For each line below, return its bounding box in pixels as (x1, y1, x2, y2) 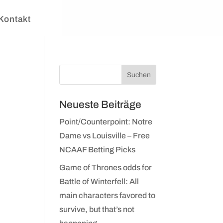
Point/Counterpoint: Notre (59, 117, 153, 126)
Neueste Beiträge (59, 99, 142, 110)
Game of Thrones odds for (59, 163, 152, 172)
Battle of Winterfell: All (59, 177, 139, 186)
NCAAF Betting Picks (59, 145, 136, 154)
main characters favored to (59, 191, 156, 200)
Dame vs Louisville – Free (59, 131, 150, 140)
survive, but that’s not (59, 205, 135, 214)
